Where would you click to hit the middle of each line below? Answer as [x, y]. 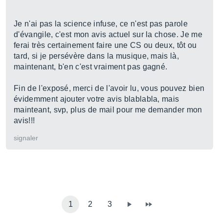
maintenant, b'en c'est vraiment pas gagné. [91, 67]
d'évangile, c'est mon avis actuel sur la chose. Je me [108, 34]
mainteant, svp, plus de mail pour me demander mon [108, 110]
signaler [26, 138]
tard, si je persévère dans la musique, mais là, [97, 56]
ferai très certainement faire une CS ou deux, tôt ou [105, 45]
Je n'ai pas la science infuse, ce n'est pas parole [101, 24]
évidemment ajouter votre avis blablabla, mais [97, 99]
